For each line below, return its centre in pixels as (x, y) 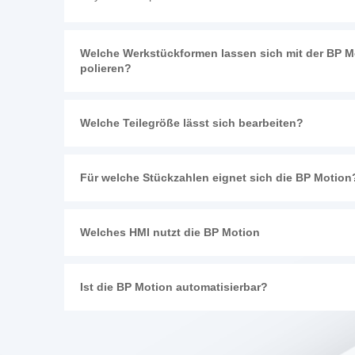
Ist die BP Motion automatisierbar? (174, 287)
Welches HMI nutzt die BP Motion (170, 233)
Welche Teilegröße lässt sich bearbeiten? (191, 123)
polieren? (105, 69)
